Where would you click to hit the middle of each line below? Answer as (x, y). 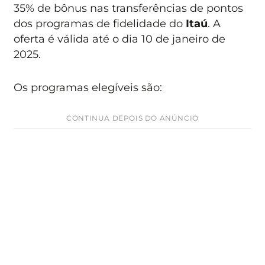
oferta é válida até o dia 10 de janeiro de (120, 38)
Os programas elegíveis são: (88, 87)
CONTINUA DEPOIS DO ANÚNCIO (132, 118)
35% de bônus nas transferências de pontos (129, 8)
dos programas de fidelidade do (100, 23)
